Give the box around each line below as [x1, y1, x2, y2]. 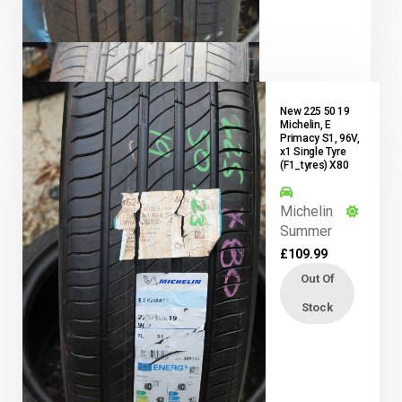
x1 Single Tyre [280, 144, 346, 158]
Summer [280, 222, 333, 240]
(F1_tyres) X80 [280, 158, 349, 171]
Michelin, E [280, 118, 331, 131]
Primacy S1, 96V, [280, 131, 360, 144]
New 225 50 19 [280, 104, 350, 118]
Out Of [300, 271, 335, 285]
